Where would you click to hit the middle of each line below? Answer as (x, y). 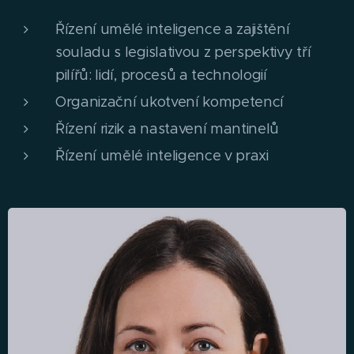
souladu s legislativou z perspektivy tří (183, 52)
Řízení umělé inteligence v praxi (162, 156)
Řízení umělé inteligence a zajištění (173, 29)
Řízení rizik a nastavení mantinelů (168, 129)
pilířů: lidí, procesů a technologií (161, 75)
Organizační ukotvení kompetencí (170, 102)
